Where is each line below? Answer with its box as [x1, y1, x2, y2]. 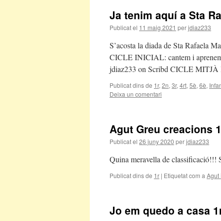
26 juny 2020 [139, 137, 174, 146]
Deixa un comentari [110, 90, 162, 98]
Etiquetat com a [164, 171, 205, 180]
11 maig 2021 [139, 23, 176, 32]
